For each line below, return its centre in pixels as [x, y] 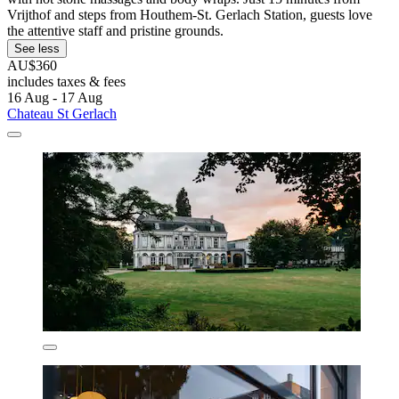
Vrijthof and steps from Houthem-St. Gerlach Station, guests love [190, 14]
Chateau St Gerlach [62, 113]
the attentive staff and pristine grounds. [115, 30]
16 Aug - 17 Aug [55, 97]
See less [37, 48]
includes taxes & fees [66, 81]
